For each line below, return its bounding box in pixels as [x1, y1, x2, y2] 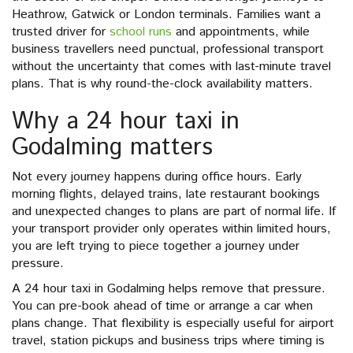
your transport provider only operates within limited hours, [12, 220, 331, 238]
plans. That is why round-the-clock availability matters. [12, 75, 313, 93]
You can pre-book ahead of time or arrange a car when [12, 297, 313, 315]
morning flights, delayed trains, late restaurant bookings [12, 185, 320, 203]
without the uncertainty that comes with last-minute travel [12, 58, 331, 76]
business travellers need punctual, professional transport [12, 40, 324, 58]
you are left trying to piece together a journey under [12, 237, 299, 255]
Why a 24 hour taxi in [12, 105, 240, 139]
